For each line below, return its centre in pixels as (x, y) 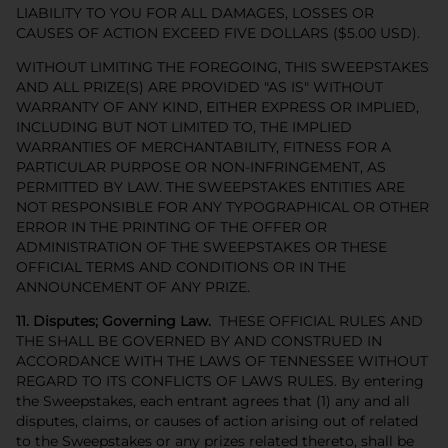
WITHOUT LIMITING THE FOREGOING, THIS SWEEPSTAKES (222, 66)
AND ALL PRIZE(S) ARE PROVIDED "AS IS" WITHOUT (199, 86)
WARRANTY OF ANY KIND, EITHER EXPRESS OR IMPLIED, (217, 106)
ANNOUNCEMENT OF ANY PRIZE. (135, 286)
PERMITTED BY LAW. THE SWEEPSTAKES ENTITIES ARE (210, 186)
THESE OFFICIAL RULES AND (317, 320)
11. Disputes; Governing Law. (113, 320)
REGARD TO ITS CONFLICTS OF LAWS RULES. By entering (220, 380)
